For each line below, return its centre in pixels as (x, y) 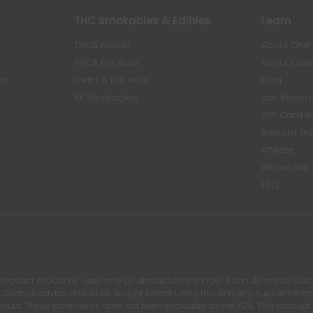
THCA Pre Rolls (106, 63)
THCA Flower (102, 45)
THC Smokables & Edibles (142, 21)
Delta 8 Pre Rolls (111, 80)
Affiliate (278, 150)
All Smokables (105, 97)
